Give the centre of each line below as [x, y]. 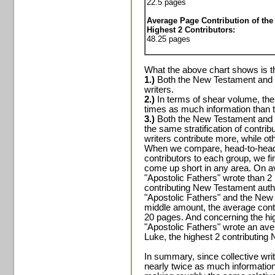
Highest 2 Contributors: [191, 30]
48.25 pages [168, 39]
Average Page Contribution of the [210, 21]
